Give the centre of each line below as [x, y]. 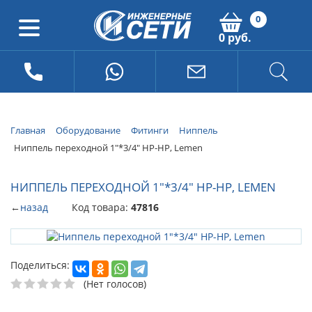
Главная [28, 130]
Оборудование [88, 130]
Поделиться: [40, 265]
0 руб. [235, 38]
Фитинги [150, 130]
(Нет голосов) [115, 283]
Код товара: [101, 207]
